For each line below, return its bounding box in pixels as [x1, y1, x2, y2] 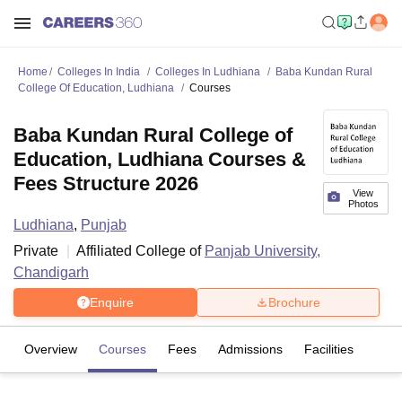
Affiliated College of [76, 243, 205, 258]
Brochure [268, 294, 320, 310]
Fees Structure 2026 [13, 172, 198, 195]
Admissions [218, 342, 283, 356]
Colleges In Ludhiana [155, 66, 260, 78]
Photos [347, 198, 379, 209]
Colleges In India [57, 66, 140, 78]
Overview [24, 342, 77, 356]
